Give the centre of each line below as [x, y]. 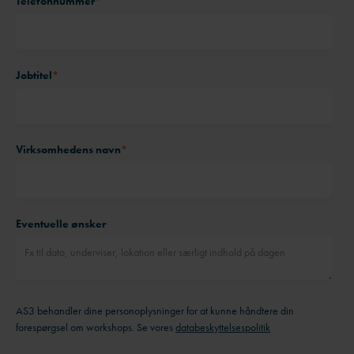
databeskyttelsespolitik [223, 328]
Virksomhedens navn [68, 150]
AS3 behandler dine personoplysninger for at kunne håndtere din [155, 311]
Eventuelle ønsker [61, 224]
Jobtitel [34, 75]
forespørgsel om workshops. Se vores [96, 328]
